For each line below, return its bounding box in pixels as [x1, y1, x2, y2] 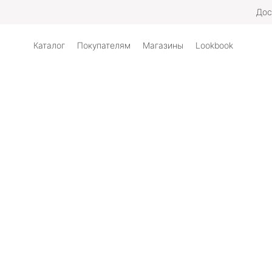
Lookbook [195, 40, 233, 50]
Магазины [143, 40, 183, 50]
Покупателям [77, 40, 131, 50]
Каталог [33, 40, 65, 50]
